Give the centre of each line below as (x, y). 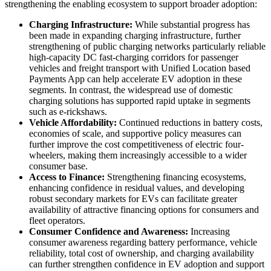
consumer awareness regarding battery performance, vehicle (143, 242)
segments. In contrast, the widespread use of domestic (131, 90)
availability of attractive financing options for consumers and (144, 209)
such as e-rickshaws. (69, 111)
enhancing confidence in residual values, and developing (137, 188)
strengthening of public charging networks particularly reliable (147, 46)
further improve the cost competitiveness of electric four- (136, 144)
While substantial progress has (191, 24)
